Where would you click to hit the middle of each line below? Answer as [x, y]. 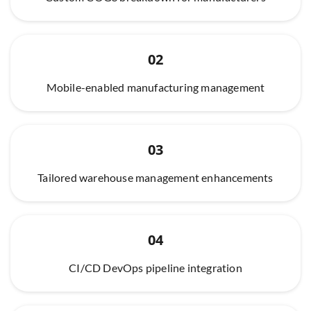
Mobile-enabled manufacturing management [155, 87]
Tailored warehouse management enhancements [155, 177]
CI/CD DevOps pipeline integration [155, 267]
